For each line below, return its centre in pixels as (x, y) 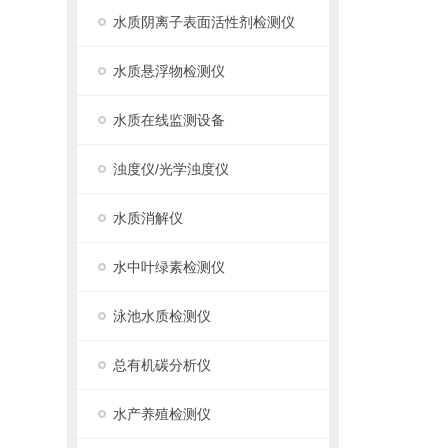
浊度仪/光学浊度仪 (171, 169)
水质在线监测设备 (169, 120)
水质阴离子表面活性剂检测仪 (204, 22)
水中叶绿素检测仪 (169, 267)
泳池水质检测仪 (162, 316)
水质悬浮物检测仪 (169, 71)
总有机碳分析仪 (162, 365)
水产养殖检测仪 (162, 414)
